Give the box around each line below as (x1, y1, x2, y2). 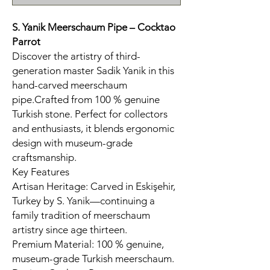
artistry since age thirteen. (12, 224, 127, 236)
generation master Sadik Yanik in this (12, 64, 174, 77)
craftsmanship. (12, 151, 77, 164)
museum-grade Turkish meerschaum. (12, 253, 174, 265)
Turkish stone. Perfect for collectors (12, 108, 168, 121)
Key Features (12, 166, 69, 178)
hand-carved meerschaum (12, 79, 127, 92)
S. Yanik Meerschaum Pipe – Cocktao (12, 21, 175, 34)
